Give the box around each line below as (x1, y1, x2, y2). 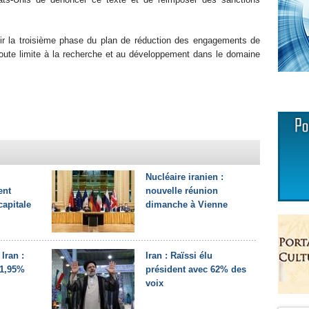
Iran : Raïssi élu (146, 250, 212, 261)
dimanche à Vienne (146, 199, 228, 210)
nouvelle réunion (146, 186, 218, 196)
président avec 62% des (146, 264, 246, 275)
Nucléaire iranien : (146, 172, 223, 182)
